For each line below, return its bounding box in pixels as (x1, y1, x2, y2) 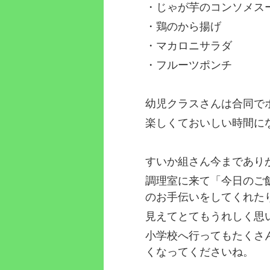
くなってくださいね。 (145, 245, 254, 259)
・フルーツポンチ (145, 58, 233, 72)
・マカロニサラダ (145, 39, 233, 52)
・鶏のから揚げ (145, 20, 222, 33)
